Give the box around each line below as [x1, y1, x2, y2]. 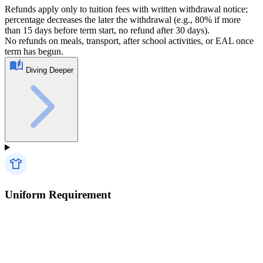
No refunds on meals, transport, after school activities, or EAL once [5, 36, 254, 46]
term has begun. [5, 46, 63, 57]
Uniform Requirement [5, 188, 111, 201]
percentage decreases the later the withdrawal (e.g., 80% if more [5, 15, 241, 25]
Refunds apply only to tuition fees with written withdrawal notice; [5, 4, 248, 15]
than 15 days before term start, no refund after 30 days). [5, 25, 210, 36]
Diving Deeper [26, 66, 73, 75]
